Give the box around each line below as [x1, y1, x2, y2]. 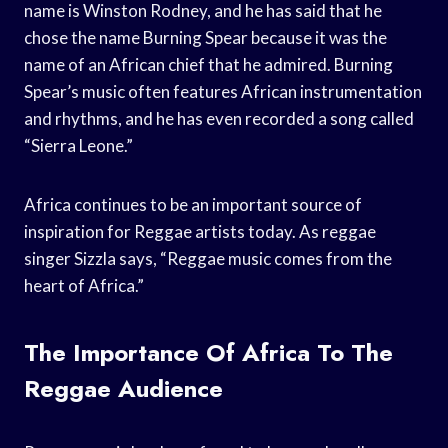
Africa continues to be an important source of [24, 193, 362, 215]
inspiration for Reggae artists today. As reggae [24, 220, 376, 242]
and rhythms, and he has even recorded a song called [24, 107, 414, 129]
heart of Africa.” [24, 274, 144, 296]
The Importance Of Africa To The [24, 334, 393, 370]
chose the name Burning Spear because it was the [24, 26, 387, 48]
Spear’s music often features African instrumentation [24, 80, 422, 102]
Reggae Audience [24, 370, 223, 406]
